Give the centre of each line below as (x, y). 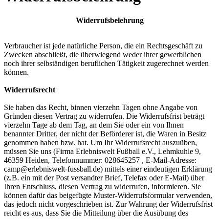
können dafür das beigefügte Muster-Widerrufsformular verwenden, (108, 195)
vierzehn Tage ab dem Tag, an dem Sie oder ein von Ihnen (94, 125)
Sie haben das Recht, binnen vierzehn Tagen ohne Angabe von (101, 107)
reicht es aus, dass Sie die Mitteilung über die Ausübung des (96, 213)
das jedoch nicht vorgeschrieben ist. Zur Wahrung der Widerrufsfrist (108, 204)
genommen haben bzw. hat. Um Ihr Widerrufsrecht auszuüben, (100, 142)
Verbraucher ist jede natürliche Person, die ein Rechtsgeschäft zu (103, 45)
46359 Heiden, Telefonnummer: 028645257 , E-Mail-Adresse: (100, 160)
